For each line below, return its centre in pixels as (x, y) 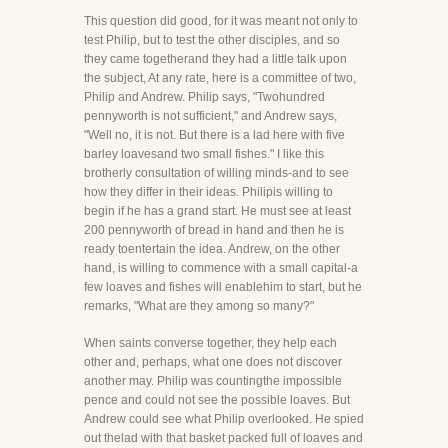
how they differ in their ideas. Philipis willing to (208, 192)
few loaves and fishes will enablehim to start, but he (223, 287)
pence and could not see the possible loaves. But (217, 400)
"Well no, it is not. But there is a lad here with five (214, 135)
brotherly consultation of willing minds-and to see (216, 173)
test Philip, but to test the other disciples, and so (212, 40)
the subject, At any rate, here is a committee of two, (220, 78)
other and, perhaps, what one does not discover (213, 362)
